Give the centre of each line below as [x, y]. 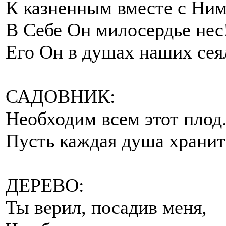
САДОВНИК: [61, 96]
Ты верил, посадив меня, [106, 207]
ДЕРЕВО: [45, 185]
